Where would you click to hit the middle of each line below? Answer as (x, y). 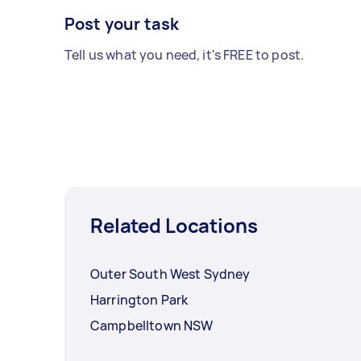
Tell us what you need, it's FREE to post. (185, 55)
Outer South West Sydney (170, 274)
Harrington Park (139, 300)
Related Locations (174, 226)
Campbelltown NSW (152, 326)
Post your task (122, 24)
